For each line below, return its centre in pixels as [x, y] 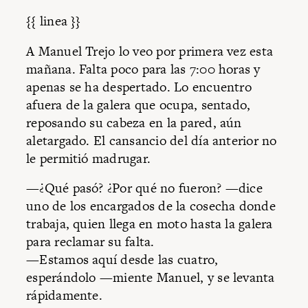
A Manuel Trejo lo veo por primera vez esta [150, 51]
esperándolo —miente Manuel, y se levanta [151, 278]
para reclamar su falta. [90, 242]
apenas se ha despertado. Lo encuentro [139, 87]
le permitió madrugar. [89, 158]
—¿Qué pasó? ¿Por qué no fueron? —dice [144, 188]
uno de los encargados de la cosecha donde [151, 206]
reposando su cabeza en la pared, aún [134, 122]
